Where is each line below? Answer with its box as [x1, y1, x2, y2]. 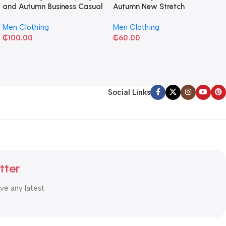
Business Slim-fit [112, 12, 169, 22]
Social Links [108, 87, 150, 97]
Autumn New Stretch [112, 2, 185, 11]
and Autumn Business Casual [2, 2, 102, 11]
